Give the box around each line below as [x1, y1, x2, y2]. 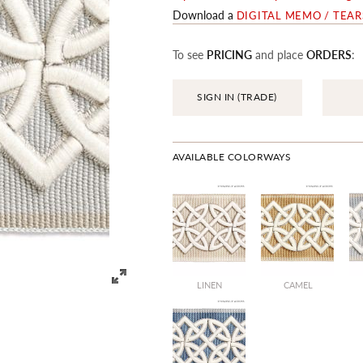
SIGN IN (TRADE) [197, 90, 277, 104]
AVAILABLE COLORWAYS [172, 150, 292, 164]
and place [251, 46, 306, 62]
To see [172, 46, 207, 62]
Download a [172, 6, 237, 23]
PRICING [206, 46, 252, 62]
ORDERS [305, 46, 352, 62]
